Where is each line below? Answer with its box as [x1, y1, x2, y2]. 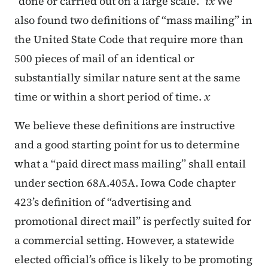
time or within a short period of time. [14, 89, 204, 105]
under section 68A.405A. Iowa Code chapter [14, 175, 236, 191]
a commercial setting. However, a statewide [14, 233, 234, 248]
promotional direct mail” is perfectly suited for [14, 214, 251, 229]
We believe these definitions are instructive [14, 118, 235, 133]
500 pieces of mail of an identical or [14, 51, 194, 66]
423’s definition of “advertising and [14, 194, 191, 210]
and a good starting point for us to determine [14, 137, 240, 153]
